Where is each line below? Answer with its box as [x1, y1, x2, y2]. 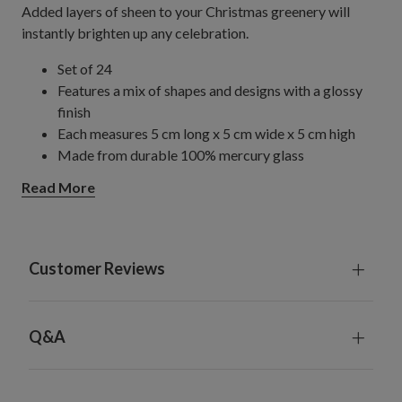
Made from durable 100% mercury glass [57, 145, 304, 163]
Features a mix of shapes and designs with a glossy [57, 81, 363, 99]
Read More [22, 179, 95, 197]
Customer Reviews [29, 258, 165, 279]
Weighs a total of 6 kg [57, 167, 192, 185]
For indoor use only [57, 188, 173, 206]
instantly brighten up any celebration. [22, 23, 249, 41]
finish [57, 102, 91, 120]
